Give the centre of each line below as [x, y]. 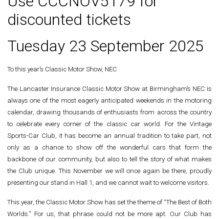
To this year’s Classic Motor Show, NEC [62, 69]
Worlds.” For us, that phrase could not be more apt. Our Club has [109, 214]
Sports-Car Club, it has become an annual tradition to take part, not [109, 136]
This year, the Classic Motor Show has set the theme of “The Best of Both [109, 202]
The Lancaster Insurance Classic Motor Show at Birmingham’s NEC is [109, 89]
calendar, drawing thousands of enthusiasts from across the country [109, 112]
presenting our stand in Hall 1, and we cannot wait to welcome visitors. [108, 183]
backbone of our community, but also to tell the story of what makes [109, 159]
